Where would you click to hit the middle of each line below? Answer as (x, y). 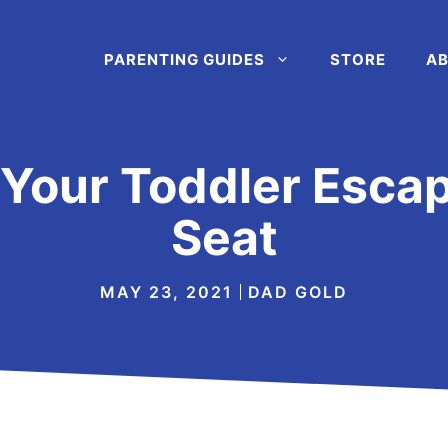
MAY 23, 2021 (166, 292)
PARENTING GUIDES (184, 59)
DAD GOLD (298, 292)
